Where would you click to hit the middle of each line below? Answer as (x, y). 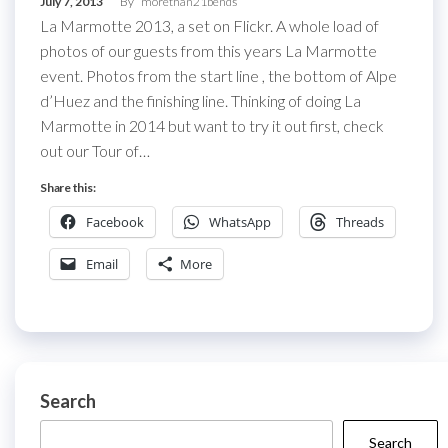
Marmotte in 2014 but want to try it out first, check (212, 125)
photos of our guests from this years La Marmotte (208, 50)
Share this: (68, 187)
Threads (360, 222)
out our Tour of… (95, 150)
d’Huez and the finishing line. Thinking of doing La (200, 100)
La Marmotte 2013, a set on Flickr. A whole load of (209, 25)
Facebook (115, 222)
